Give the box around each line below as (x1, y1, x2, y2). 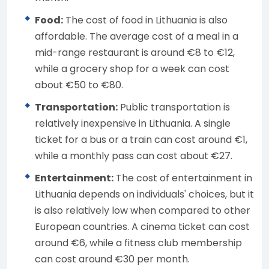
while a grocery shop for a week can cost (35, 61, 229, 76)
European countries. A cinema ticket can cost (35, 219, 250, 234)
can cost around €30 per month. (35, 252, 190, 266)
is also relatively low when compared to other (35, 203, 250, 217)
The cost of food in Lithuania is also (63, 13, 228, 27)
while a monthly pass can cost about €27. (35, 148, 232, 163)
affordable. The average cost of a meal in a (35, 29, 238, 43)
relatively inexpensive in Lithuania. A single (35, 116, 231, 130)
